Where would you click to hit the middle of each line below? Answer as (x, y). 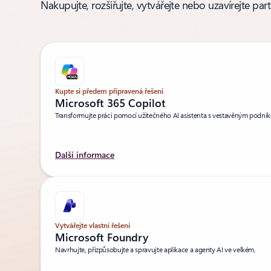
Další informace (85, 155)
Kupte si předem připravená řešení (109, 91)
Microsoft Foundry (102, 237)
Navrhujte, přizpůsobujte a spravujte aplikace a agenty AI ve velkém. (155, 250)
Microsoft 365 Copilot (111, 103)
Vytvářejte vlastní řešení (93, 225)
